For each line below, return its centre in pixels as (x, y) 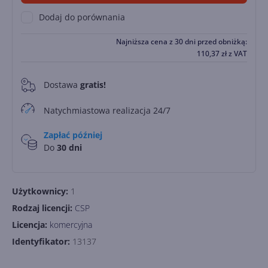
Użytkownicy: (41, 191)
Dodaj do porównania (82, 17)
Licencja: (31, 224)
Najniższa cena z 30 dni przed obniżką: (182, 41)
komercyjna (71, 224)
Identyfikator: (42, 241)
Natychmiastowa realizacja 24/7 (107, 110)
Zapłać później (73, 135)
